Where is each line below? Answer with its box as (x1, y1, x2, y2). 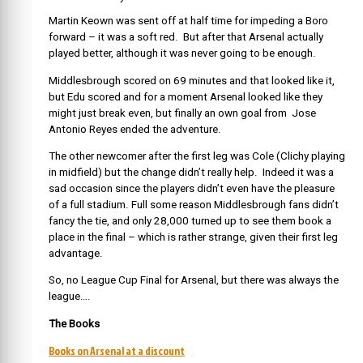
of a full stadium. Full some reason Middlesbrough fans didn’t (49, 199, 339, 211)
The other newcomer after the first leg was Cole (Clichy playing (49, 150, 345, 162)
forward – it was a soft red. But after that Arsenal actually (49, 31, 323, 44)
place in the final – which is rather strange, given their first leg (49, 231, 338, 243)
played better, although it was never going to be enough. (49, 47, 316, 60)
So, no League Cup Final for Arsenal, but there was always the (49, 274, 339, 287)
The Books (49, 317, 100, 330)
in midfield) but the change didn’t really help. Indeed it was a (49, 166, 334, 178)
